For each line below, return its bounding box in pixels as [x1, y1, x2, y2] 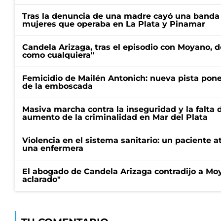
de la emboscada [22, 81, 93, 91]
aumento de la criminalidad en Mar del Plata [22, 112, 208, 122]
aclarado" [22, 175, 61, 184]
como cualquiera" [22, 50, 94, 60]
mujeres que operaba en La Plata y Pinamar [22, 19, 205, 29]
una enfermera [22, 144, 83, 153]
